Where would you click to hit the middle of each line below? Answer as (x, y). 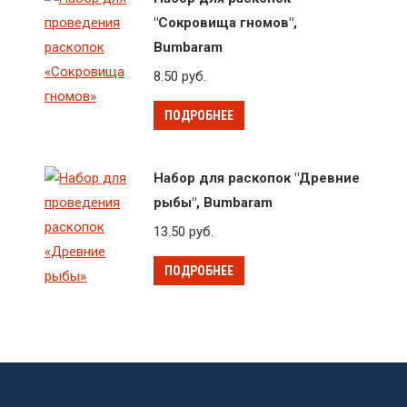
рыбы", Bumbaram (213, 203)
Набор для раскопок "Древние (257, 178)
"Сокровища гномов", (226, 23)
